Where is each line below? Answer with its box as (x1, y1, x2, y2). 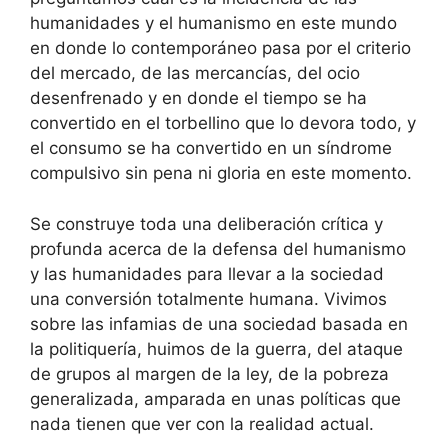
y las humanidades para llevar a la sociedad (30, 263, 384, 284)
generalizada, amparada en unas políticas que (30, 388, 401, 409)
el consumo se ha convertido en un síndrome (30, 138, 392, 158)
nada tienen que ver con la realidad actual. (30, 413, 374, 434)
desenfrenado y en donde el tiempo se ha (30, 88, 367, 108)
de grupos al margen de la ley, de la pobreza (30, 363, 389, 384)
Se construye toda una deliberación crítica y (30, 213, 383, 234)
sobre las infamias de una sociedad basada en (30, 313, 408, 334)
